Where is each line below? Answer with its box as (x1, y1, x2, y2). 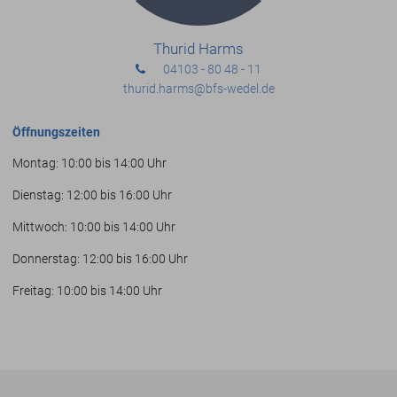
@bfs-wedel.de (193, 82, 275, 97)
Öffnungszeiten (12, 125, 100, 140)
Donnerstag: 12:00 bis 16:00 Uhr (12, 252, 188, 267)
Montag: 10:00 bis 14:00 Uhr (12, 156, 167, 171)
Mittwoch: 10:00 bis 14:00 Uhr (12, 220, 175, 235)
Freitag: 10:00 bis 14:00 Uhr (12, 284, 162, 299)
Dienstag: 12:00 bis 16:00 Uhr (12, 188, 172, 203)
